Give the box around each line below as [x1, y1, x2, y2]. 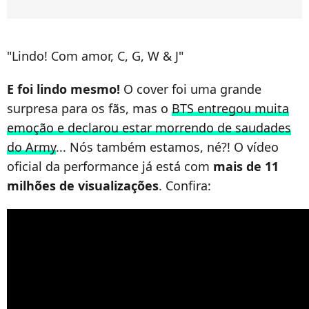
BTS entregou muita [172, 99, 289, 117]
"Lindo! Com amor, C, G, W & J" [7, 47, 183, 64]
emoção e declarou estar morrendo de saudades [7, 119, 291, 136]
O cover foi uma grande [120, 80, 261, 97]
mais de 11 [210, 157, 279, 175]
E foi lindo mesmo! [7, 80, 120, 97]
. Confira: [159, 177, 211, 194]
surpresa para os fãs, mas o [7, 99, 172, 117]
